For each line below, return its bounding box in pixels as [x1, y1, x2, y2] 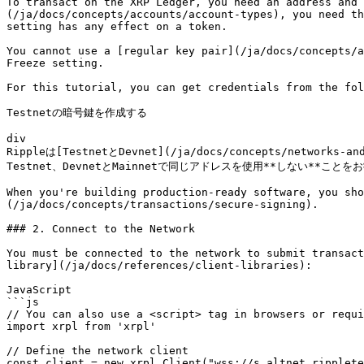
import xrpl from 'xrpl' [6, 320, 156, 332]
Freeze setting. [6, 57, 104, 69]
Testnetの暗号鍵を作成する [6, 106, 147, 119]
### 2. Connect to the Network [6, 223, 195, 235]
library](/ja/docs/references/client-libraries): [6, 259, 312, 271]
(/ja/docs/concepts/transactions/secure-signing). [6, 198, 318, 210]
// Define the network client [6, 344, 188, 357]
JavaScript [6, 284, 71, 296]
